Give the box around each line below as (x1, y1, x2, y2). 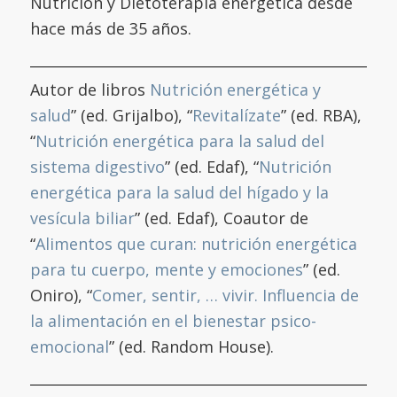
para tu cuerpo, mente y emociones (29, 258, 303, 280)
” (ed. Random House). (108, 335, 274, 357)
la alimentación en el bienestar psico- (29, 309, 316, 331)
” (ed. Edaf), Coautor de (134, 206, 308, 229)
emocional (29, 335, 109, 357)
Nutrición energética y (149, 78, 321, 100)
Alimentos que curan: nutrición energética (35, 232, 357, 254)
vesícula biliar (29, 206, 135, 229)
